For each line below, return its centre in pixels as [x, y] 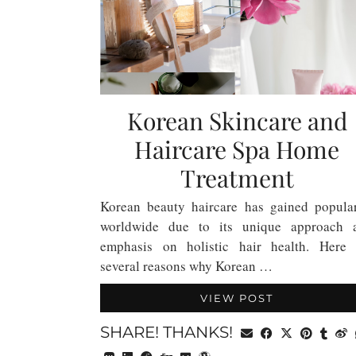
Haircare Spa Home [237, 149]
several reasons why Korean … [186, 266]
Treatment [237, 178]
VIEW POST [237, 298]
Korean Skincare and [237, 121]
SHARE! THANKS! [168, 332]
